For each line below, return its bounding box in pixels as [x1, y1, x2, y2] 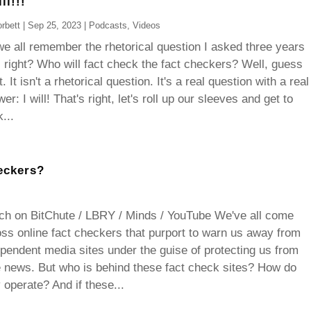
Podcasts [88, 20, 127, 31]
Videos [132, 20, 160, 31]
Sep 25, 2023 [27, 20, 81, 31]
